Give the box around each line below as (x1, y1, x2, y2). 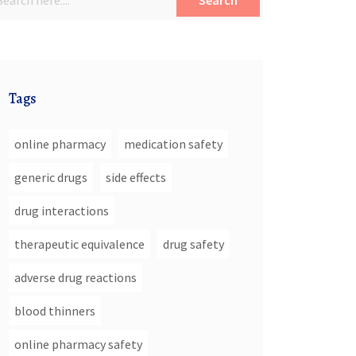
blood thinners (14, 303, 95, 319)
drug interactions (14, 203, 109, 219)
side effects (106, 169, 166, 185)
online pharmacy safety (14, 336, 142, 352)
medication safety (124, 136, 222, 152)
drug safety (163, 236, 224, 252)
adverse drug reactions (14, 269, 137, 285)
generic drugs (14, 169, 87, 185)
